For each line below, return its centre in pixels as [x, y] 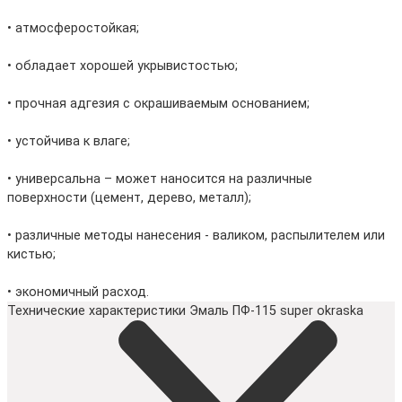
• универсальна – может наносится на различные [160, 179]
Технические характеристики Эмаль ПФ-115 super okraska [185, 311]
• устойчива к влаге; [69, 142]
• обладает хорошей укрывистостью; [122, 66]
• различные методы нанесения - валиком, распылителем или [196, 236]
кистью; [31, 255]
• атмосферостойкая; [73, 29]
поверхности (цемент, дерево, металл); [129, 198]
